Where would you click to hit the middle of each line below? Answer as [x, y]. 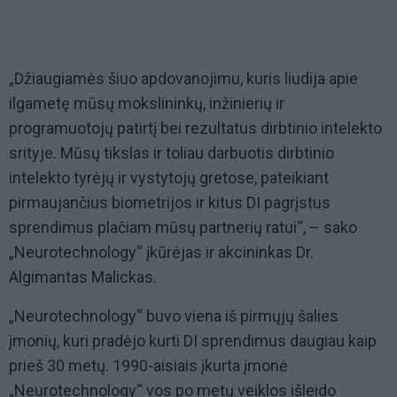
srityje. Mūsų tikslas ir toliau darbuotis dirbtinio [171, 153]
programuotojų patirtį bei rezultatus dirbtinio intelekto [195, 128]
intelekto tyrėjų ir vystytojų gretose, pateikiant [169, 178]
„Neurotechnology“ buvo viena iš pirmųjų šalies [174, 316]
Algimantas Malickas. [83, 277]
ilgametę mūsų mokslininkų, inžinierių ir [147, 104]
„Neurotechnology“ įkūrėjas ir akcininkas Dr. [161, 253]
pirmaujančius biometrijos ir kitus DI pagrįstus [170, 203]
